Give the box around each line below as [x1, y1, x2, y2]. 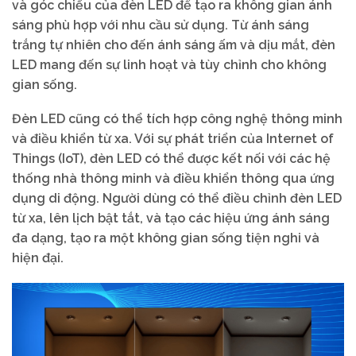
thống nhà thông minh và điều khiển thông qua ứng [12, 171, 335, 187]
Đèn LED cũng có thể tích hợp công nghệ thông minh [12, 111, 342, 127]
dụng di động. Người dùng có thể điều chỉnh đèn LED [12, 191, 342, 207]
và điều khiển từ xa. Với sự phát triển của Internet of [12, 131, 334, 147]
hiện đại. [12, 250, 64, 266]
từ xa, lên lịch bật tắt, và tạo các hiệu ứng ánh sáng [12, 211, 330, 226]
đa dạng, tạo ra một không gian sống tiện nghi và [12, 230, 319, 246]
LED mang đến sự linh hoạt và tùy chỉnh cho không [12, 56, 327, 72]
